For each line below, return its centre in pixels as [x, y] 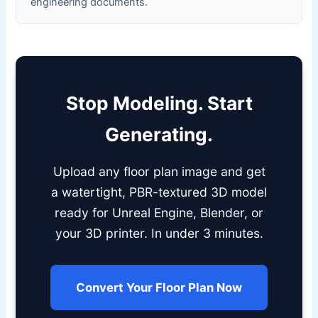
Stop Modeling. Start [159, 103]
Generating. [159, 134]
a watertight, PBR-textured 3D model [159, 192]
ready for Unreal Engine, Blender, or [159, 212]
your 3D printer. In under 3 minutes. [159, 233]
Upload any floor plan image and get [159, 171]
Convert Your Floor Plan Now [159, 287]
